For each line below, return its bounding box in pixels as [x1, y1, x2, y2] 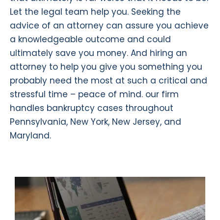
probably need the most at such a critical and [10, 75, 207, 87]
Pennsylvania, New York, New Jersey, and [10, 116, 181, 128]
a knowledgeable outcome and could [10, 33, 171, 46]
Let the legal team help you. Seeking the [10, 6, 181, 18]
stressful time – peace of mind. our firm [10, 88, 179, 101]
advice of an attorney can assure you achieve [10, 20, 209, 32]
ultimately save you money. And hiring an [10, 47, 187, 59]
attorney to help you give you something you [10, 61, 202, 73]
